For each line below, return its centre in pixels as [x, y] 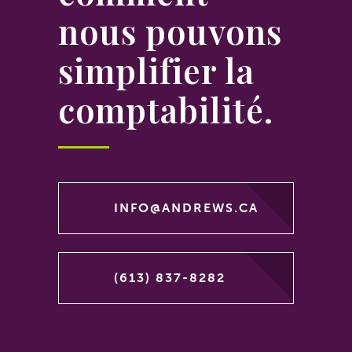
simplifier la [156, 70]
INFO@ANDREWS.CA [186, 208]
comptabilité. [166, 109]
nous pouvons [170, 31]
